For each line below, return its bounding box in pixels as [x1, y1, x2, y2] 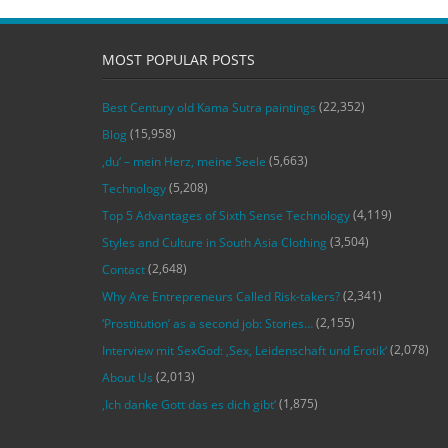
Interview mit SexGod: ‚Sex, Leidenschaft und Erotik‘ [102, 342, 387, 359]
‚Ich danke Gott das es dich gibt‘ [102, 396, 276, 413]
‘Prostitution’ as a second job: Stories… [102, 315, 313, 332]
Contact [102, 261, 145, 278]
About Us [102, 369, 153, 386]
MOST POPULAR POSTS [102, 50, 255, 69]
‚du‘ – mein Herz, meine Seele [102, 153, 266, 170]
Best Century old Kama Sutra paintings [102, 99, 316, 116]
